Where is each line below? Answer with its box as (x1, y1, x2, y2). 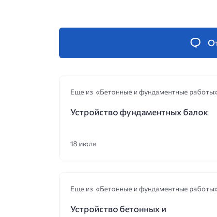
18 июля (70, 139, 96, 148)
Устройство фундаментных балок (70, 107, 208, 118)
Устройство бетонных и (70, 203, 166, 215)
